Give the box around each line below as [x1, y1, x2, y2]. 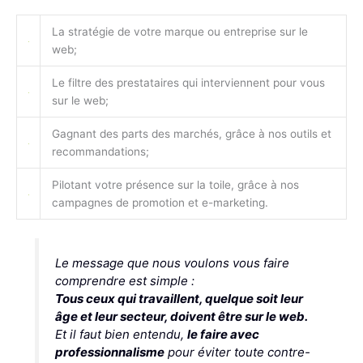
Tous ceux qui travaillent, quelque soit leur [54, 290, 303, 306]
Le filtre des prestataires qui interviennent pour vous [51, 76, 325, 90]
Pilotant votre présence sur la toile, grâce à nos [51, 178, 299, 192]
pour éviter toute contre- [164, 344, 310, 360]
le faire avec [186, 326, 259, 342]
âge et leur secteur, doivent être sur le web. [54, 308, 308, 324]
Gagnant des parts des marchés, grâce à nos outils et [51, 127, 331, 141]
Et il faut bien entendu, [54, 326, 187, 342]
